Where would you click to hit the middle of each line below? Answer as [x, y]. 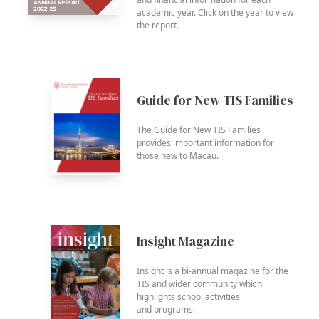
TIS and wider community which [199, 283]
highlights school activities [188, 296]
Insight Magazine [185, 241]
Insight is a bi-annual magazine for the [213, 271]
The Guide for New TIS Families [199, 130]
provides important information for [205, 143]
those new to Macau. [178, 156]
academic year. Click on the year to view [215, 12]
